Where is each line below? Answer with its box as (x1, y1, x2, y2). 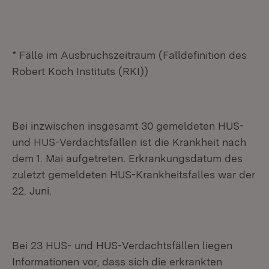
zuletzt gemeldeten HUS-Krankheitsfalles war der (12, 168, 255, 181)
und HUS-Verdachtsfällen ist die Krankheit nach (12, 136, 246, 148)
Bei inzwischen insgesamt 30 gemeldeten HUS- (12, 119, 244, 132)
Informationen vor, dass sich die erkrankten (12, 255, 222, 268)
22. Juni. (12, 184, 52, 197)
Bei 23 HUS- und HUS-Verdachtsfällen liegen (12, 239, 232, 252)
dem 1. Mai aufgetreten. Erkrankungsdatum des (12, 152, 243, 165)
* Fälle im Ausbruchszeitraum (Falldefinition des (12, 49, 247, 61)
